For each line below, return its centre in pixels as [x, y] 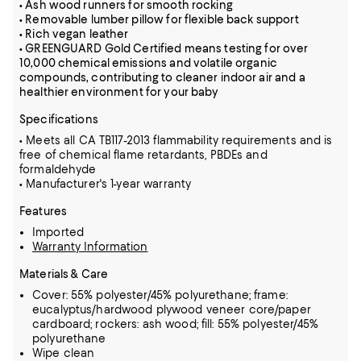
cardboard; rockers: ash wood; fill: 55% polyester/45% [175, 324]
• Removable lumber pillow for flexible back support [159, 19]
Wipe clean [64, 353]
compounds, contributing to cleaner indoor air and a [162, 77]
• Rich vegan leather [74, 34]
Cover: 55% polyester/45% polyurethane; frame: [160, 295]
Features [44, 211]
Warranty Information [90, 247]
